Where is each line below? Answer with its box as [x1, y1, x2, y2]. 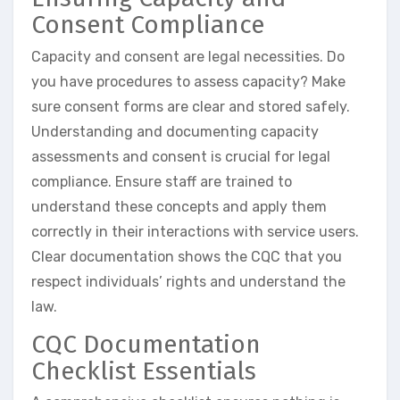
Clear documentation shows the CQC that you [31, 247, 342, 265]
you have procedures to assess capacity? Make [31, 72, 346, 90]
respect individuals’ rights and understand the [31, 272, 346, 290]
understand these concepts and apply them [31, 197, 327, 215]
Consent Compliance [31, 10, 264, 40]
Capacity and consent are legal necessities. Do [31, 47, 345, 65]
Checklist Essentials [31, 355, 256, 386]
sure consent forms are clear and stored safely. [31, 97, 350, 115]
